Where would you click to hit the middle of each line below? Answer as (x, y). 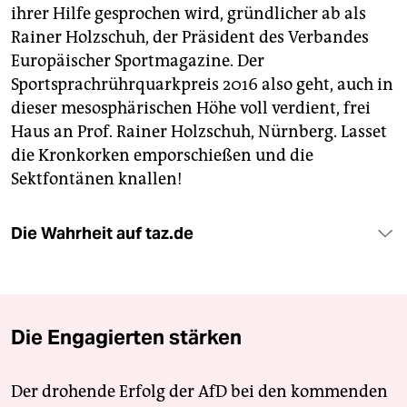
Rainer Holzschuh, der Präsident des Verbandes (190, 38)
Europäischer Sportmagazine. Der (138, 61)
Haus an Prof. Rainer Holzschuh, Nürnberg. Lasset (199, 132)
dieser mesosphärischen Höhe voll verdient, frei (191, 109)
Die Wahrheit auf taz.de (102, 234)
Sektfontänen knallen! (97, 179)
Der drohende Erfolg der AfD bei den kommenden (199, 392)
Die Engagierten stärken (126, 338)
